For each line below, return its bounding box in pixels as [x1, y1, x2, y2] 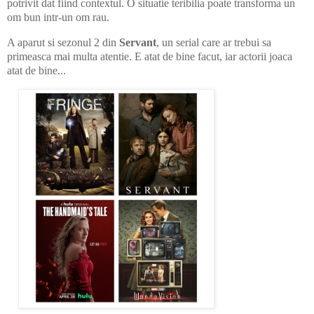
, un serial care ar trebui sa [156, 36, 271, 48]
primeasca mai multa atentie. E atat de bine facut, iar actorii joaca [7, 50, 292, 62]
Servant [116, 36, 156, 48]
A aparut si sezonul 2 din [7, 36, 116, 48]
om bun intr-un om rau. [7, 11, 109, 23]
